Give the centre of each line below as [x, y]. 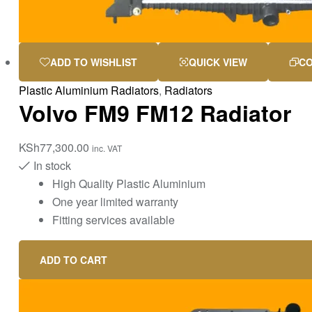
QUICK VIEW [218, 62]
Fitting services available [114, 219]
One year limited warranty [115, 201]
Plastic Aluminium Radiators [89, 91]
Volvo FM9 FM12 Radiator [155, 113]
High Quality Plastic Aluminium [129, 183]
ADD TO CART [73, 259]
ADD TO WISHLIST [94, 62]
